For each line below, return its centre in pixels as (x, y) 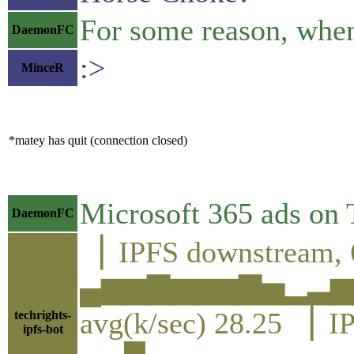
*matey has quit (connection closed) (98, 140)
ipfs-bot (43, 329)
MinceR (43, 67)
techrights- (43, 314)
